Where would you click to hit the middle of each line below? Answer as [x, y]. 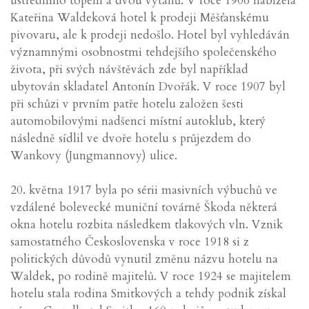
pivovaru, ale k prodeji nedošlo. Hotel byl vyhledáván [150, 35]
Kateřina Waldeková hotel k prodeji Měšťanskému [140, 18]
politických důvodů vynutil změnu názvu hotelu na [144, 259]
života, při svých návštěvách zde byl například [129, 69]
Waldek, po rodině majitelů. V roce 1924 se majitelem [151, 276]
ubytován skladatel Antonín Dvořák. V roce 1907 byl [148, 87]
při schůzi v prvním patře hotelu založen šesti [127, 104]
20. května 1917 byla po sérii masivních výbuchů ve [144, 190]
